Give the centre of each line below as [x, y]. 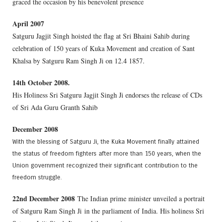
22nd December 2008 [45, 199]
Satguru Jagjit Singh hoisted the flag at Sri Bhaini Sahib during [101, 36]
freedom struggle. [37, 177]
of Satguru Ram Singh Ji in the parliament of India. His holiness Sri [108, 211]
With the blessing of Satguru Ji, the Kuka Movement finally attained [106, 142]
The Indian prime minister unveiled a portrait [141, 199]
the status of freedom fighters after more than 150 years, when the [107, 154]
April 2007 [28, 23]
